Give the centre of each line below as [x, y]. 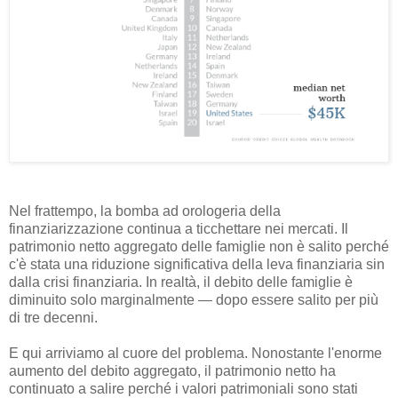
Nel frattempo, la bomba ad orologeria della [145, 211]
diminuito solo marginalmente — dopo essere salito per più [194, 300]
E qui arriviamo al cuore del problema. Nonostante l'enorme [195, 354]
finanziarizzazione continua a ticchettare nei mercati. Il [179, 229]
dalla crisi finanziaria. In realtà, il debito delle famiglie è [181, 283]
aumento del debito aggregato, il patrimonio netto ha [172, 371]
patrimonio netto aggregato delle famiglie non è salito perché [199, 247]
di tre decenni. [53, 318]
